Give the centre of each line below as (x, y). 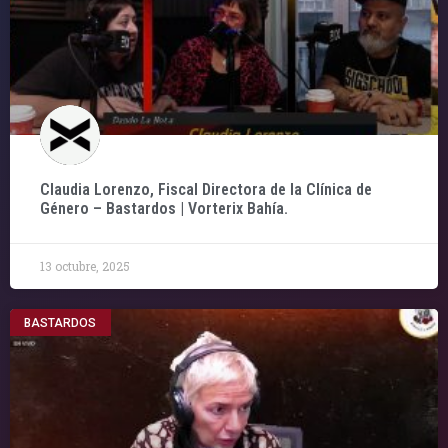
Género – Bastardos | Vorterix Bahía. (164, 209)
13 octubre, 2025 (85, 266)
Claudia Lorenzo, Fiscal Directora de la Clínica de (206, 190)
